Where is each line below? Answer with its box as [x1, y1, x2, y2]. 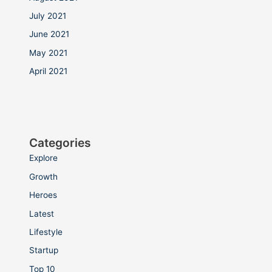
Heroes [29, 190, 58, 200]
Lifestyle [29, 226, 63, 237]
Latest [29, 208, 55, 219]
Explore [29, 153, 58, 163]
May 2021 [29, 47, 68, 58]
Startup [29, 245, 59, 256]
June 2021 [29, 29, 70, 39]
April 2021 [29, 66, 68, 76]
